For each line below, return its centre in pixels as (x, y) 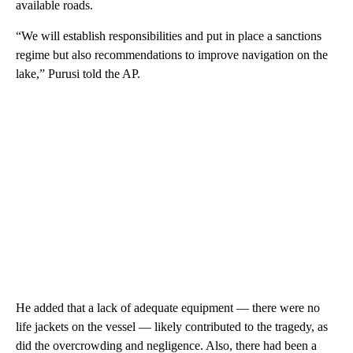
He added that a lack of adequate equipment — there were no (168, 307)
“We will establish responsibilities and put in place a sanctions (169, 35)
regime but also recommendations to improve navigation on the (172, 54)
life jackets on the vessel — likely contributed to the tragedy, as (172, 326)
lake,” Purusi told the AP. (78, 73)
